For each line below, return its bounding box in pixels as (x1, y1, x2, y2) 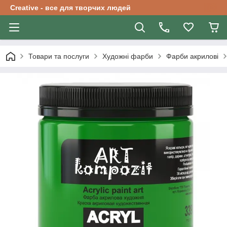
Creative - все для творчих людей (10, 4, 131, 12)
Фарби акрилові (166, 52, 218, 60)
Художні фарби (102, 52, 153, 60)
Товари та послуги (28, 52, 89, 60)
